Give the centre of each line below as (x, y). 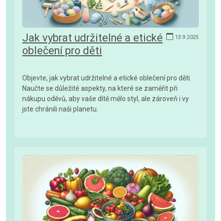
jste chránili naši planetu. (60, 109)
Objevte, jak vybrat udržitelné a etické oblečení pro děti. (107, 78)
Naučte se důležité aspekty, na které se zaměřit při (100, 88)
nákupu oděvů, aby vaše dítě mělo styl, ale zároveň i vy (106, 98)
